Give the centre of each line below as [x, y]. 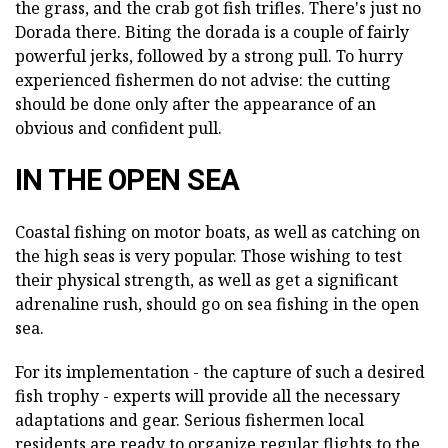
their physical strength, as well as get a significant [206, 280]
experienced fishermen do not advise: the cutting [203, 80]
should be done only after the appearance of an [195, 104]
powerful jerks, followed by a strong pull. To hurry [209, 56]
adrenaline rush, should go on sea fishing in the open [217, 304]
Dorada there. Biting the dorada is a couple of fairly [212, 32]
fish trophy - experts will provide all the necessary [207, 396]
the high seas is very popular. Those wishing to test [208, 256]
